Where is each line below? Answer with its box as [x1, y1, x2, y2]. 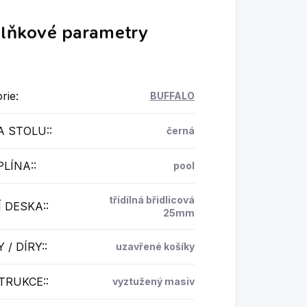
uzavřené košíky [115, 241, 195, 253]
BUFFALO [149, 90, 195, 102]
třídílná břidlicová [108, 194, 195, 206]
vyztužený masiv [112, 275, 195, 288]
